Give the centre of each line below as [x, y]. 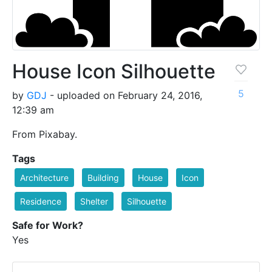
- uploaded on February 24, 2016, [124, 96]
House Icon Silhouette [114, 72]
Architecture [44, 178]
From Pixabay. [45, 134]
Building [103, 178]
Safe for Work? [48, 226]
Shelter [94, 202]
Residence [41, 202]
